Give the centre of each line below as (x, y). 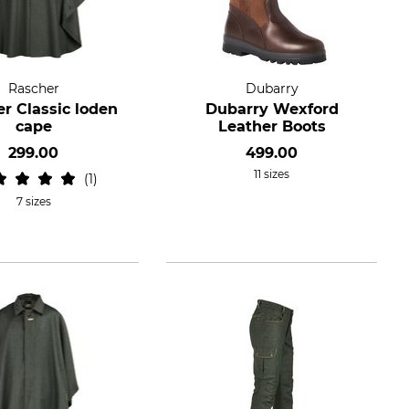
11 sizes (272, 174)
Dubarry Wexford (272, 109)
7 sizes (33, 201)
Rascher (33, 89)
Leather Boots (272, 126)
